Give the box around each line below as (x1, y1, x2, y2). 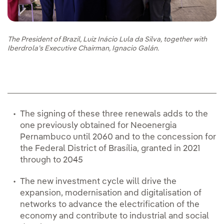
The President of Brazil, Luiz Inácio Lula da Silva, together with (7, 36, 207, 43)
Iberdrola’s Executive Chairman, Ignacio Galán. (7, 45, 159, 52)
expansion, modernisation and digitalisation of (20, 189, 201, 198)
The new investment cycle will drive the (20, 177, 176, 186)
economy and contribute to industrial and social (20, 212, 209, 221)
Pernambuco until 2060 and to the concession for (20, 133, 216, 142)
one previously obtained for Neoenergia (20, 121, 176, 130)
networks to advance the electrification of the (20, 200, 199, 209)
